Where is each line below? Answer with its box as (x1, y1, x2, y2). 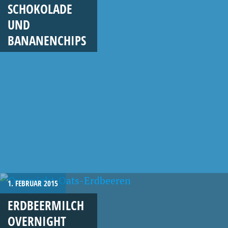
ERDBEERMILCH (8, 196, 84, 214)
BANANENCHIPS (8, 31, 86, 49)
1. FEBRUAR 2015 (8, 178, 58, 188)
